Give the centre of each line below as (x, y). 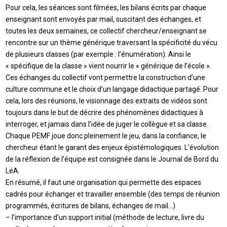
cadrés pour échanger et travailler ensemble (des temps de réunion (113, 194)
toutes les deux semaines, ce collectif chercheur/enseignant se (106, 31)
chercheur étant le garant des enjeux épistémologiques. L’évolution (112, 148)
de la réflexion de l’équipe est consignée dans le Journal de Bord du (112, 159)
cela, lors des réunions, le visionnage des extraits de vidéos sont (107, 101)
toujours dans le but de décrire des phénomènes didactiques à (105, 113)
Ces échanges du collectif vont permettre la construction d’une (106, 78)
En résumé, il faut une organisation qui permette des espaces (104, 183)
